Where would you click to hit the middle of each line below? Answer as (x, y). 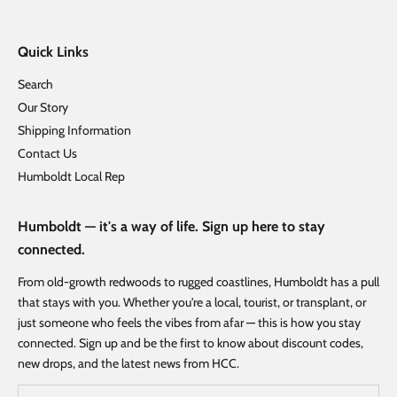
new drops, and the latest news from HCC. (128, 363)
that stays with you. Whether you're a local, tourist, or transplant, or (192, 302)
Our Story (43, 107)
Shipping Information (74, 130)
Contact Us (47, 153)
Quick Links (53, 51)
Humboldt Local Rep (71, 176)
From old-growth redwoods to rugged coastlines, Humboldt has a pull (198, 281)
